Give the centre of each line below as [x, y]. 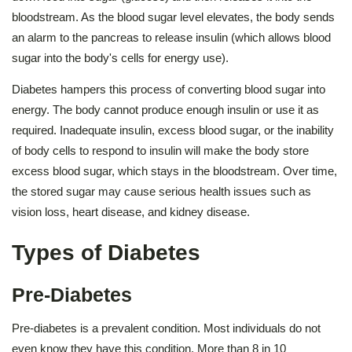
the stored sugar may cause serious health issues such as [161, 191]
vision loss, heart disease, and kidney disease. [131, 211]
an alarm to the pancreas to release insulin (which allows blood [171, 37]
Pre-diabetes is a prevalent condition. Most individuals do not [166, 328]
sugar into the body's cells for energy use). [120, 57]
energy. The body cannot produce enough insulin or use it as [165, 109]
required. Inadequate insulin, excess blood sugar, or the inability [173, 130]
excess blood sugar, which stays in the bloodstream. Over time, [174, 170]
